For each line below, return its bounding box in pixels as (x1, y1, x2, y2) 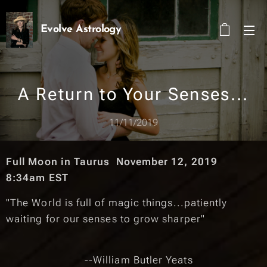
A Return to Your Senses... (18, 84, 249, 104)
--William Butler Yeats (6, 254, 193, 266)
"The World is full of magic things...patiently (6, 197, 228, 209)
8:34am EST (6, 172, 69, 184)
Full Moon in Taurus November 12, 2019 (6, 156, 224, 167)
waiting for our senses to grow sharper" (6, 213, 209, 225)
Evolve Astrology (41, 24, 122, 35)
